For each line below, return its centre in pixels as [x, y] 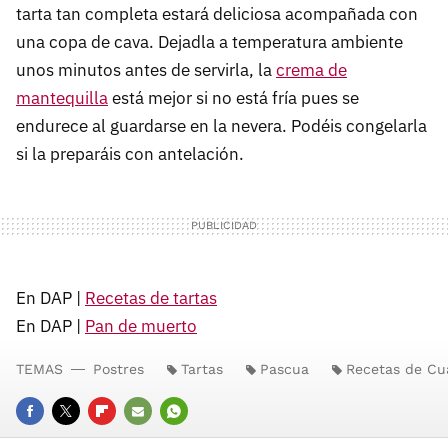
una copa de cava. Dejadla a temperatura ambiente [209, 41]
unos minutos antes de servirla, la [146, 69]
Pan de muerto [141, 325]
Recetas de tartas [151, 297]
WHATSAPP [197, 438]
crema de [311, 69]
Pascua [284, 368]
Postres [118, 368]
